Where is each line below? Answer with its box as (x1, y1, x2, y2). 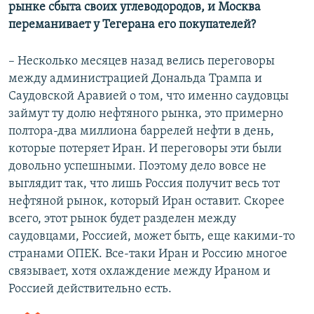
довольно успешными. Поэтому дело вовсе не (8, 159, 266, 173)
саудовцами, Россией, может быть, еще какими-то (8, 229, 295, 243)
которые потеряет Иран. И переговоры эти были (8, 142, 282, 156)
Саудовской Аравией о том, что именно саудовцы (8, 89, 289, 103)
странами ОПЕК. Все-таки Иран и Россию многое (8, 247, 287, 261)
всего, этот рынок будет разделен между (8, 212, 236, 226)
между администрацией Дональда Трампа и (8, 71, 262, 86)
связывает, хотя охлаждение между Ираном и (8, 264, 271, 278)
